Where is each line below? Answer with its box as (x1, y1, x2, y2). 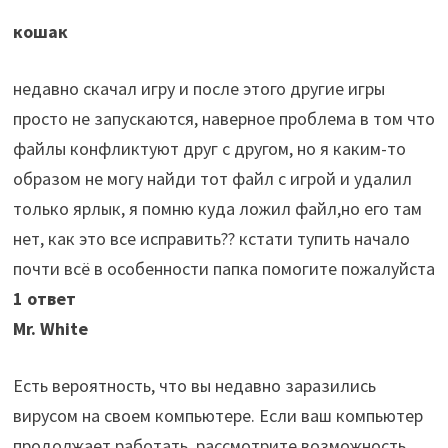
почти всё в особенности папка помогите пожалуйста (12, 257, 435, 281)
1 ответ (12, 287, 76, 311)
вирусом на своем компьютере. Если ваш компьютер (12, 404, 423, 428)
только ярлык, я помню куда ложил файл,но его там (12, 197, 422, 221)
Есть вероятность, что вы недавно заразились (12, 374, 376, 398)
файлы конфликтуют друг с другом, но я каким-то (12, 137, 406, 161)
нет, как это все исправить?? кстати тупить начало (12, 227, 410, 251)
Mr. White (12, 317, 88, 341)
